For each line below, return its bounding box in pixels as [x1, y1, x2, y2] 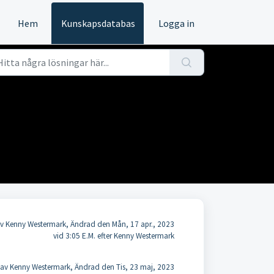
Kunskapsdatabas [61, 17, 135, 29]
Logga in [158, 17, 194, 29]
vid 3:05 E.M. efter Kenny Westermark [53, 231, 174, 241]
